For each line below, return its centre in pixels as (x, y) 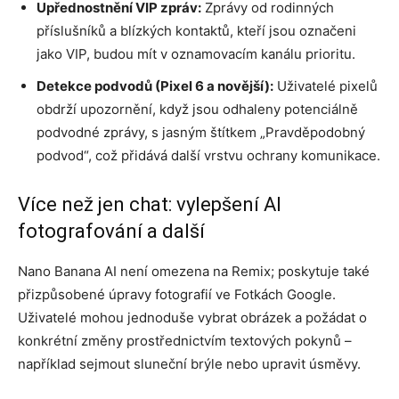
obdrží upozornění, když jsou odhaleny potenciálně (197, 109)
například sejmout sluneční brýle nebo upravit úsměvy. (189, 363)
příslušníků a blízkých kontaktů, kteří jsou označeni (196, 30)
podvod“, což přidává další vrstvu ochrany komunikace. (208, 155)
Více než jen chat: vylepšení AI (150, 204)
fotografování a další (111, 231)
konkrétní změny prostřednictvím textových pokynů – (185, 340)
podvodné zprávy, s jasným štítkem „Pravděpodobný (201, 132)
